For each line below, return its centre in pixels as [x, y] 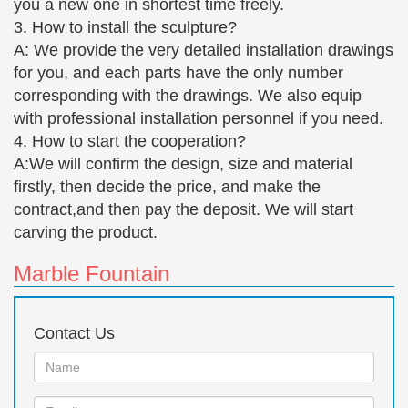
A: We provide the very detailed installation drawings [204, 50]
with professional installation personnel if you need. [199, 118]
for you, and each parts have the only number [178, 72]
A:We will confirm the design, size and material [183, 163]
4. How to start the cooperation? [130, 141]
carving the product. [86, 232]
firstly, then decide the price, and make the [167, 186]
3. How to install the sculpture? [125, 27]
